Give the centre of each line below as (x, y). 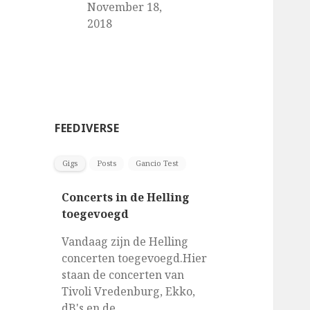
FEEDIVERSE (87, 128)
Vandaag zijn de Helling (125, 242)
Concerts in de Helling (126, 198)
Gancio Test (157, 163)
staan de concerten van (123, 275)
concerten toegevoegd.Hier (135, 258)
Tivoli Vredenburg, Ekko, (129, 292)
